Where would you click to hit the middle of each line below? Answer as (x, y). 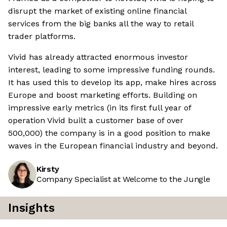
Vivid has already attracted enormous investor (98, 57)
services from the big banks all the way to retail (101, 24)
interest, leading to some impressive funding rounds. (111, 70)
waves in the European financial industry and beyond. (113, 146)
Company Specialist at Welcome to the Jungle (123, 179)
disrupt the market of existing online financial (97, 11)
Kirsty (48, 169)
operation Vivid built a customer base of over (96, 121)
